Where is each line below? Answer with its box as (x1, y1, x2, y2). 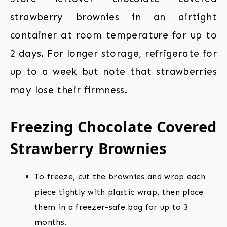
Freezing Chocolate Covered (10, 117, 217, 137)
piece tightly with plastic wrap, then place (34, 187, 204, 197)
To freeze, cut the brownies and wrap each (34, 172, 206, 182)
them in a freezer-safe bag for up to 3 (34, 202, 189, 212)
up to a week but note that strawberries (10, 66, 217, 78)
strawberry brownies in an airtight (10, 11, 217, 23)
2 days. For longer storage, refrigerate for (10, 48, 217, 60)
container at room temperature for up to (10, 29, 217, 42)
